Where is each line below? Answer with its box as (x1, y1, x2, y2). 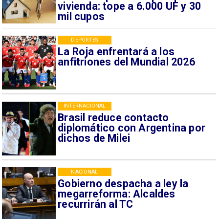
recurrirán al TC (58, 197, 133, 210)
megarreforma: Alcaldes (58, 187, 175, 200)
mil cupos (58, 10, 105, 23)
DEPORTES (71, 36, 98, 43)
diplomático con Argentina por (58, 121, 206, 134)
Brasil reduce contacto (58, 111, 169, 124)
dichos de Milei (58, 131, 131, 144)
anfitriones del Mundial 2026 (58, 56, 195, 68)
